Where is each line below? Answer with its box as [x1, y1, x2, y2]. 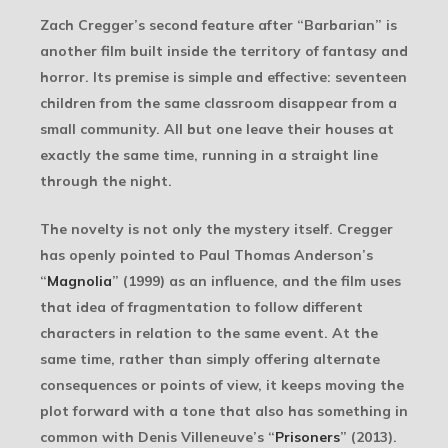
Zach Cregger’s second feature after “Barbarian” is [40, 15, 397, 34]
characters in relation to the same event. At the [40, 323, 378, 342]
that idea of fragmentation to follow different [40, 297, 363, 316]
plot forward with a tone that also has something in [40, 401, 408, 420]
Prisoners [275, 427, 340, 446]
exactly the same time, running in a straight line [40, 145, 378, 164]
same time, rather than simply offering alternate [40, 349, 380, 368]
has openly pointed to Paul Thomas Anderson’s [40, 245, 373, 264]
